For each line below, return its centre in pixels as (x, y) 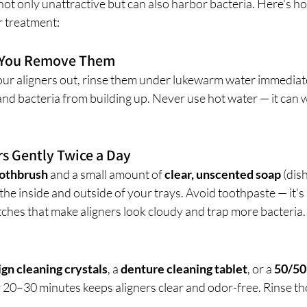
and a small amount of (106, 174)
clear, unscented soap (223, 174)
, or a (261, 268)
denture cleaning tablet (184, 268)
